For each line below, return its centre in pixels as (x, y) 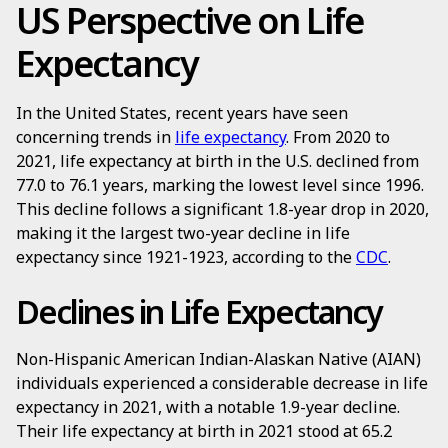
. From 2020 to (338, 137)
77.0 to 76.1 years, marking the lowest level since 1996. (220, 185)
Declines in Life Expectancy (199, 311)
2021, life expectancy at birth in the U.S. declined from (217, 161)
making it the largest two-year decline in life (183, 233)
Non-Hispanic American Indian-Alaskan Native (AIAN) (218, 359)
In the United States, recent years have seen (182, 113)
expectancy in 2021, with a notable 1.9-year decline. (208, 407)
